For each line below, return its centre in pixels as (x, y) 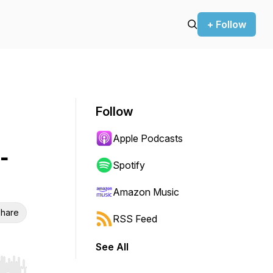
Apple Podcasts (148, 138)
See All (112, 247)
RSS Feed (135, 219)
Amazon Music (146, 192)
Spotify (129, 165)
